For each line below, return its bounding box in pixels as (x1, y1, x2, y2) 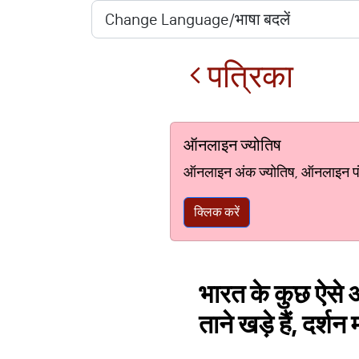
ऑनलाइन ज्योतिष (184, 135, 281, 155)
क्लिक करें (194, 204, 240, 220)
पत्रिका (201, 57, 293, 96)
